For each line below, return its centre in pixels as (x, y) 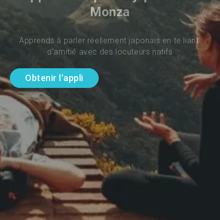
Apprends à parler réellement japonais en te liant (110, 40)
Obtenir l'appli (54, 78)
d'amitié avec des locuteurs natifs (110, 52)
